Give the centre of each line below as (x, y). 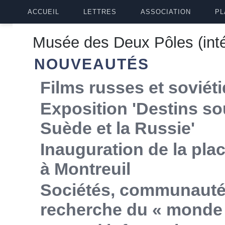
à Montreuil (86, 169)
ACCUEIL (43, 12)
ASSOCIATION (166, 12)
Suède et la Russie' (118, 128)
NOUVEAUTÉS (92, 64)
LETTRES (100, 12)
